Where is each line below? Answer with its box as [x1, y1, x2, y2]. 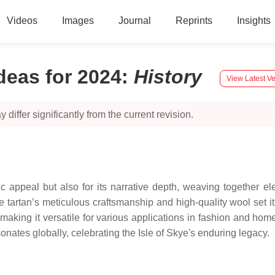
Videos [6, 15, 37, 26]
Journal [118, 15, 151, 26]
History [134, 66, 207, 88]
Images [61, 15, 94, 26]
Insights [236, 15, 271, 26]
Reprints [175, 15, 212, 26]
